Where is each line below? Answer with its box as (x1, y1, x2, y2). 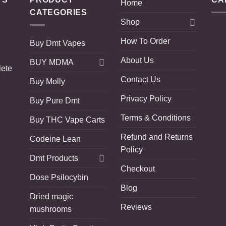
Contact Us (121, 75, 160, 84)
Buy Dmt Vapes (30, 38, 85, 47)
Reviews (121, 203, 152, 212)
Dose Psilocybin (30, 173, 88, 182)
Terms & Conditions (121, 114, 191, 123)
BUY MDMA (30, 58, 74, 67)
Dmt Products (30, 153, 78, 162)
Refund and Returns (121, 133, 193, 142)
